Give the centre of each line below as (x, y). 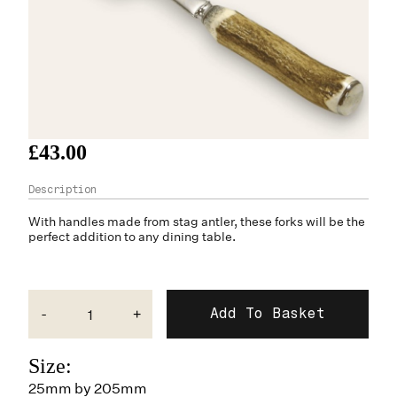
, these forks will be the (300, 221)
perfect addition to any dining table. (132, 236)
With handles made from (101, 221)
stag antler (203, 221)
